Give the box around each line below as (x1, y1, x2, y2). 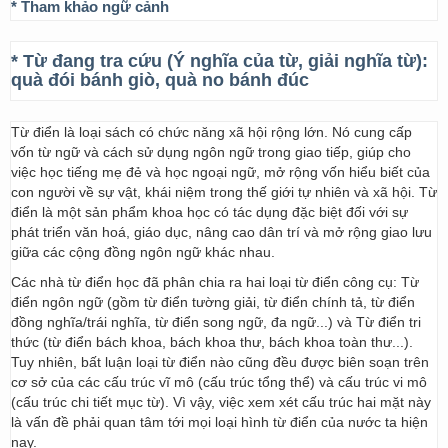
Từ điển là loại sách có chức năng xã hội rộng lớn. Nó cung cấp (11, 124, 412, 140)
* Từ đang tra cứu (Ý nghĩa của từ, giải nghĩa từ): (11, 51, 428, 71)
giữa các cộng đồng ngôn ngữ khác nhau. (11, 244, 275, 260)
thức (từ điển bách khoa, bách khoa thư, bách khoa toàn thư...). (11, 334, 413, 350)
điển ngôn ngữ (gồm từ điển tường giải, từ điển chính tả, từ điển (11, 294, 415, 310)
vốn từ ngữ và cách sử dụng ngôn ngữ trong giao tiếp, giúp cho (11, 144, 411, 160)
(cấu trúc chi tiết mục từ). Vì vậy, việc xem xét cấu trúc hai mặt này (11, 394, 431, 410)
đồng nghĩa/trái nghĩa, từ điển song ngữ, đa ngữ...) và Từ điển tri (11, 314, 421, 330)
